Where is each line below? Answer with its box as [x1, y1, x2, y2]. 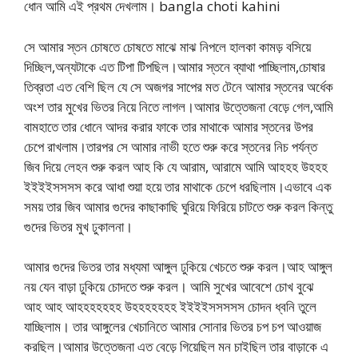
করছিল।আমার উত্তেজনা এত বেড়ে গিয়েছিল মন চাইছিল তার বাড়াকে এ [24, 337, 328, 356]
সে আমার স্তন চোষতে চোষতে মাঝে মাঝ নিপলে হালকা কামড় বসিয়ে [24, 37, 311, 56]
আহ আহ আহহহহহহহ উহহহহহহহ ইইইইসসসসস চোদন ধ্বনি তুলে [24, 297, 316, 316]
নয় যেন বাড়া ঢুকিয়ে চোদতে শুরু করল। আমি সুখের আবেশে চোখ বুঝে [24, 277, 314, 296]
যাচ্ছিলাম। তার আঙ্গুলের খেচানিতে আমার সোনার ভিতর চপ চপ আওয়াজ [24, 317, 321, 336]
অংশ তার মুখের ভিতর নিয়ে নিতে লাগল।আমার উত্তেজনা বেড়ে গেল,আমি [24, 97, 333, 116]
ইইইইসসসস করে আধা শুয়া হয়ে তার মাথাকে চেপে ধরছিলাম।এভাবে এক [24, 177, 332, 196]
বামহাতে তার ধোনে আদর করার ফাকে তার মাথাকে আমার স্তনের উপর [24, 117, 313, 136]
